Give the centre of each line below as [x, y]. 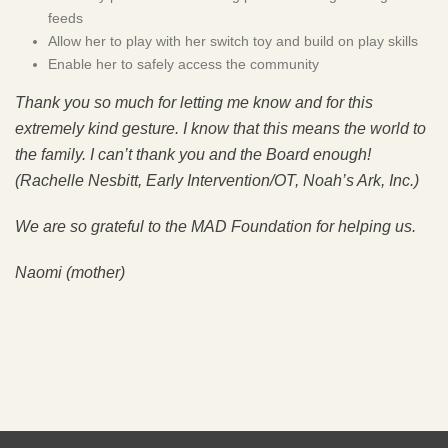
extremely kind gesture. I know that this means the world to [220, 128]
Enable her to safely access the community [183, 63]
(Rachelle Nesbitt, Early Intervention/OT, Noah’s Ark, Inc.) [217, 180]
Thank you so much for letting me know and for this [194, 102]
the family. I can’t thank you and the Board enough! [193, 154]
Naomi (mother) [70, 272]
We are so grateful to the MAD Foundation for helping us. [215, 226]
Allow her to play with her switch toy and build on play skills [232, 40]
